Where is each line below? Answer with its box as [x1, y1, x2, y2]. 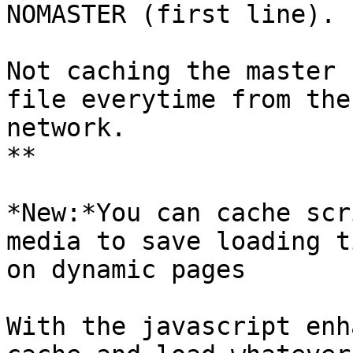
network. [6, 113, 126, 143]
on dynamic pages [6, 255, 246, 284]
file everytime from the [6, 85, 351, 114]
